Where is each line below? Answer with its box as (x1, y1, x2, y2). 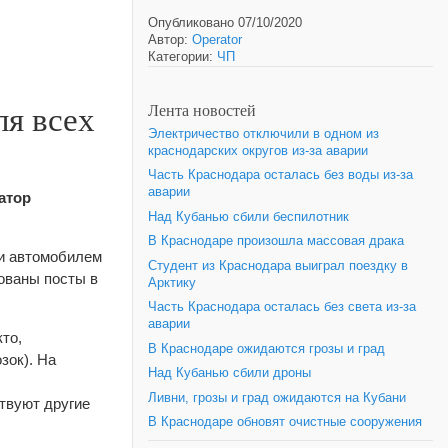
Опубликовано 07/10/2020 (148, 16, 302, 30)
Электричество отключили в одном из (148, 126, 379, 141)
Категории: (148, 50, 217, 64)
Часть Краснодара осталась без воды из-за (148, 168, 413, 182)
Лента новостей (148, 98, 256, 121)
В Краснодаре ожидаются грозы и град (148, 341, 385, 356)
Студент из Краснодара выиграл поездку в (148, 258, 408, 273)
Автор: (148, 33, 192, 47)
